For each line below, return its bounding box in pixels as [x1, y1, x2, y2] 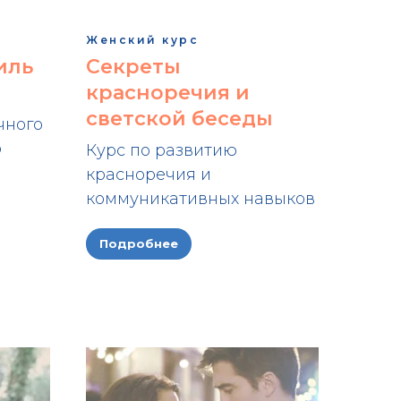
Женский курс [86, 32, 199, 47]
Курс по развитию [86, 140, 237, 160]
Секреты [86, 54, 181, 79]
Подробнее [99, 236, 178, 252]
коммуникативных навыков [86, 188, 315, 209]
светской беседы [86, 106, 273, 131]
